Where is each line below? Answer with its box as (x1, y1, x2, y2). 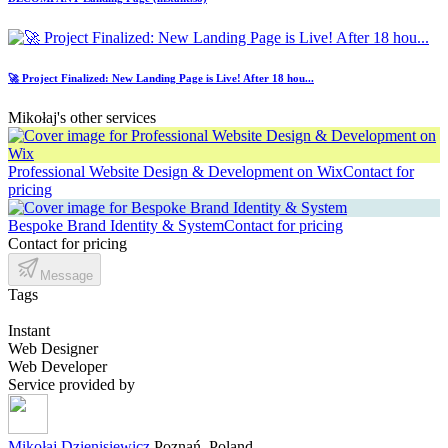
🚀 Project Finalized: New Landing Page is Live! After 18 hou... (8, 72, 314, 85)
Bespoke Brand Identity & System (8, 217, 224, 235)
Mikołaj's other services (8, 109, 156, 127)
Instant (8, 322, 50, 340)
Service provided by (8, 376, 135, 394)
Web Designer (8, 340, 98, 358)
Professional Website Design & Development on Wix (8, 163, 343, 181)
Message (40, 268, 93, 284)
